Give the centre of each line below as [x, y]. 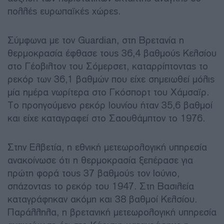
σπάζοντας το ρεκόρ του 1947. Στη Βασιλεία [101, 186]
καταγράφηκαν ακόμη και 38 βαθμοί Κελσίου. [102, 199]
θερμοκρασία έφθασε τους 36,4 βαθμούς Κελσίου [112, 53]
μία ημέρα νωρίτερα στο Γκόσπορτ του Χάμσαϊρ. [108, 92]
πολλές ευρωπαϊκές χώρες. [64, 11]
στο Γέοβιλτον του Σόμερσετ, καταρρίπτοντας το [108, 66]
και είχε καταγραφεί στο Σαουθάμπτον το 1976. [106, 118]
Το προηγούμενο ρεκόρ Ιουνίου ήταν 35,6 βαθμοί [110, 105]
